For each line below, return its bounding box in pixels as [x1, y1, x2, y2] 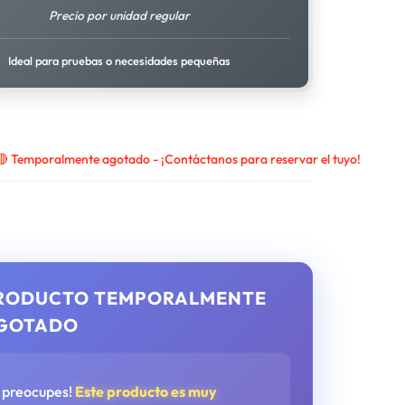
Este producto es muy [75, 382, 218, 400]
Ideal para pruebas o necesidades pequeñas [7, 53, 231, 68]
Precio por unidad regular [48, 7, 190, 24]
